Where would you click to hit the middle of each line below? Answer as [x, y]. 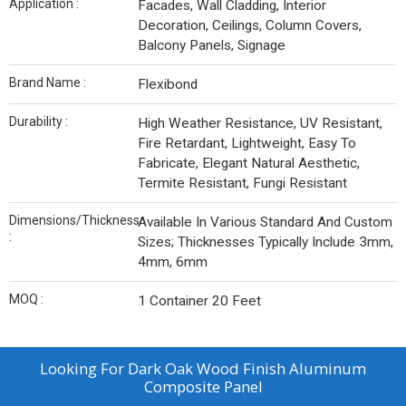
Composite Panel [203, 387]
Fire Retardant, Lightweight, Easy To [247, 143]
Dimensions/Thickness [74, 220]
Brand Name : [48, 82]
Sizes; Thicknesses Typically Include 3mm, [266, 242]
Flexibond [168, 84]
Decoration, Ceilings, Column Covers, [250, 25]
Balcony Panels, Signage [212, 45]
